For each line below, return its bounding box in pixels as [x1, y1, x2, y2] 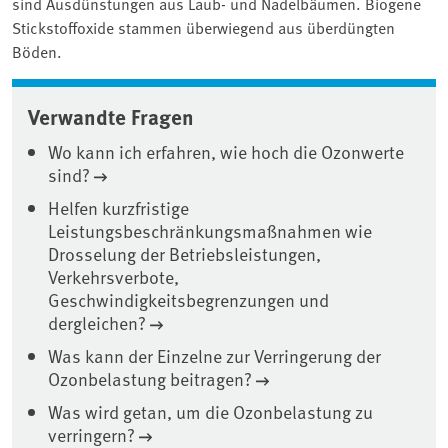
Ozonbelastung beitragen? [48, 366, 252, 392]
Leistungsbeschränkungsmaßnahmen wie [48, 218, 372, 244]
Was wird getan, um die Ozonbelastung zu [48, 399, 373, 425]
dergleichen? [48, 310, 146, 336]
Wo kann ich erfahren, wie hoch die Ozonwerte [48, 139, 404, 165]
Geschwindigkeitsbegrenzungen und [48, 287, 329, 313]
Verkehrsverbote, [48, 264, 179, 290]
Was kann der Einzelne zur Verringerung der [48, 343, 381, 369]
